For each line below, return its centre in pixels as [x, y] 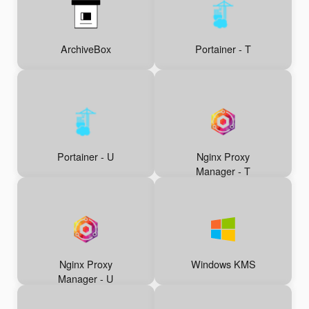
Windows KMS [223, 264]
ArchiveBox [86, 49]
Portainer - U [86, 157]
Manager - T [223, 171]
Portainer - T [223, 49]
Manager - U [86, 279]
